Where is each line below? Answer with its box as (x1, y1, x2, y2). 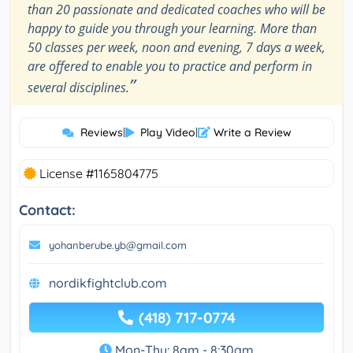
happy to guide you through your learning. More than (28, 20, 317, 38)
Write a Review (210, 125, 292, 140)
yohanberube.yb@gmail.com (49, 239, 187, 252)
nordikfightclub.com (49, 275, 167, 292)
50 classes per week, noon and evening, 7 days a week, (28, 39, 325, 57)
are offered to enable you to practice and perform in (28, 58, 312, 76)
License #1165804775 (36, 165, 158, 182)
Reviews (80, 125, 123, 140)
